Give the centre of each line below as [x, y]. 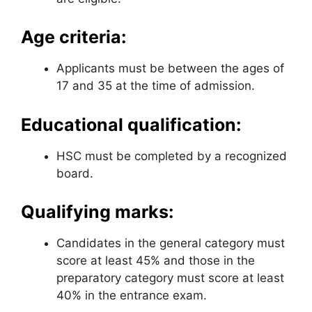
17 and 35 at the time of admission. [156, 86]
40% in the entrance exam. [132, 295]
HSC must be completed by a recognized [172, 156]
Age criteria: [73, 37]
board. [75, 173]
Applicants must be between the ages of [170, 68]
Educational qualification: [131, 124]
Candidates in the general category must [171, 243]
